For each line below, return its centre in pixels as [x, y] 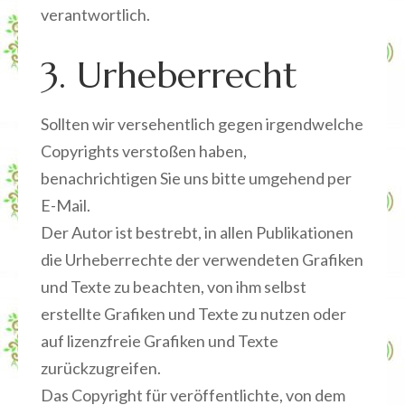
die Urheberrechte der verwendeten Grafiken [202, 259]
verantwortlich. [95, 14]
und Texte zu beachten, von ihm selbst [174, 287]
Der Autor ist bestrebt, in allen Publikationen [197, 232]
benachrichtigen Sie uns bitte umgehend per [196, 178]
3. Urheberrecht [169, 75]
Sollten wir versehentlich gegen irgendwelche [202, 124]
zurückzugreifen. [101, 368]
